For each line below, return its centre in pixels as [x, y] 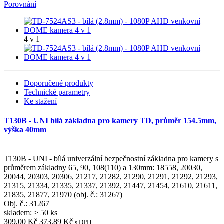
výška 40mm [25, 130]
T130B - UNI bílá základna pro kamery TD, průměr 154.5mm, [110, 121]
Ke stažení [40, 101]
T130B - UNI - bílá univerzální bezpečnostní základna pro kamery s [111, 158]
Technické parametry [57, 92]
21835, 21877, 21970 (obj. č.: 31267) [63, 194]
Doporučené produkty [59, 83]
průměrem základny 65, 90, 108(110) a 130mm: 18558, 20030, [103, 167]
